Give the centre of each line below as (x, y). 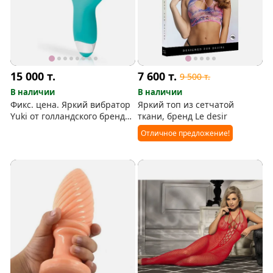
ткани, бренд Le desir (183, 116)
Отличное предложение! (186, 133)
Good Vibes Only (44, 128)
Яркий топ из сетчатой (186, 105)
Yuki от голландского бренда (70, 116)
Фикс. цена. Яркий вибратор (71, 105)
